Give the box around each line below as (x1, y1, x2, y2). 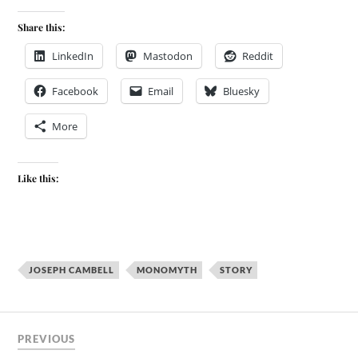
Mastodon (143, 48, 193, 63)
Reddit (242, 48, 274, 63)
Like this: (18, 171, 59, 185)
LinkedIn (52, 48, 94, 63)
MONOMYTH (137, 264, 198, 275)
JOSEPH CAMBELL (29, 264, 115, 275)
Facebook (52, 83, 99, 98)
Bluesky (223, 83, 261, 98)
